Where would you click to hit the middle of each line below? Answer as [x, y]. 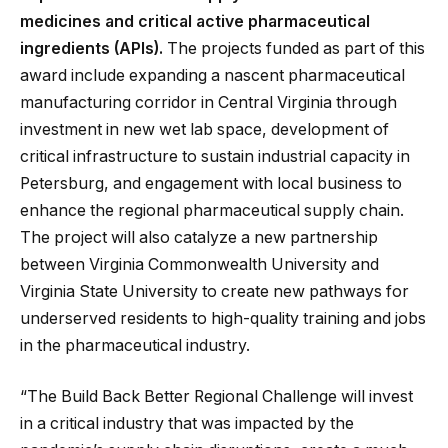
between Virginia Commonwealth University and [199, 264]
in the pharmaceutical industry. [135, 345]
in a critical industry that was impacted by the [187, 424]
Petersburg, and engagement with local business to [211, 183]
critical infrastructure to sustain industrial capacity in [215, 156]
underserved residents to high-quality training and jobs [223, 318]
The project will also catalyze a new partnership [199, 237]
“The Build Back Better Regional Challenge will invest [216, 397]
